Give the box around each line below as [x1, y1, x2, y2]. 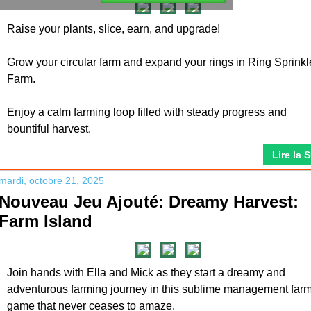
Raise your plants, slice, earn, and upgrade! [7, 23, 220, 35]
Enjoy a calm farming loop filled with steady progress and [7, 106, 287, 118]
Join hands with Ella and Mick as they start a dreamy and [7, 267, 285, 278]
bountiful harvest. [7, 123, 91, 135]
